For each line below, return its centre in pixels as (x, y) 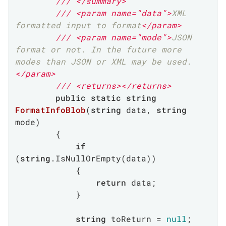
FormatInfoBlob (50, 110)
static (106, 98)
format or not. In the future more (98, 49)
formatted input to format (78, 25)
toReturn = (136, 219)
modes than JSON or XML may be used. (103, 61)
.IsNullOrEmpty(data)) (103, 158)
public (71, 98)
